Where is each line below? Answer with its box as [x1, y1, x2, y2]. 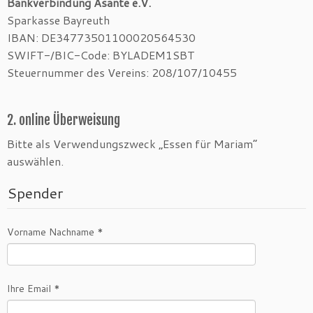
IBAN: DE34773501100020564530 [7, 29, 196, 46]
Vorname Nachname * [7, 225, 103, 240]
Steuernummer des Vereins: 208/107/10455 [7, 64, 237, 81]
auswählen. [7, 153, 64, 170]
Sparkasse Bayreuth [7, 12, 110, 29]
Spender [7, 182, 63, 204]
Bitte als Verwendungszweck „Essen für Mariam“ [7, 136, 257, 152]
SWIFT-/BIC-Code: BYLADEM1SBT [7, 47, 195, 64]
